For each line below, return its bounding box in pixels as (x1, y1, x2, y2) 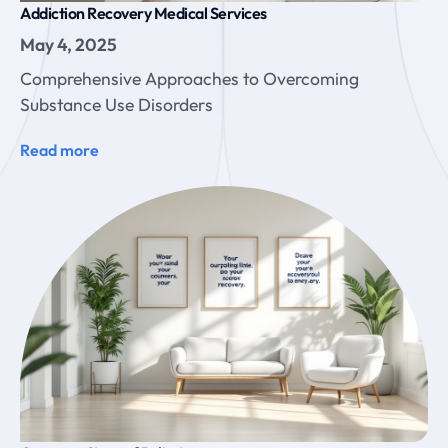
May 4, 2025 (20, 32, 117, 56)
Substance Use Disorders (20, 92, 213, 116)
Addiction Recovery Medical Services (20, 2, 267, 23)
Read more (20, 139, 99, 160)
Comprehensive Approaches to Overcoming (20, 66, 359, 90)
